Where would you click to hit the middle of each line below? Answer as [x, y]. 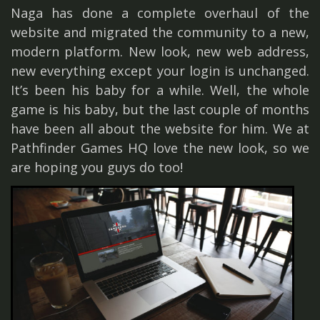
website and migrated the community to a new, [160, 32]
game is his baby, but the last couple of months [160, 109]
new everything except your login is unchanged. [160, 70]
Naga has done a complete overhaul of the [160, 12]
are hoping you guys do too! [97, 167]
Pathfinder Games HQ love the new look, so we [160, 147]
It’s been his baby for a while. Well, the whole [160, 90]
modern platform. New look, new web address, [160, 51]
